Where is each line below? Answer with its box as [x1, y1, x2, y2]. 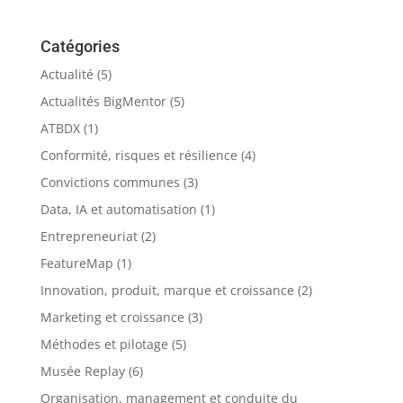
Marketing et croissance [40, 308, 184, 326]
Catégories [40, 36, 120, 56]
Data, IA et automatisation [40, 200, 197, 218]
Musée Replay [40, 362, 125, 380]
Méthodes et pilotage [40, 335, 168, 353]
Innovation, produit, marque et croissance [40, 281, 294, 299]
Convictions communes [40, 173, 180, 191]
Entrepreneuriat [40, 227, 138, 245]
